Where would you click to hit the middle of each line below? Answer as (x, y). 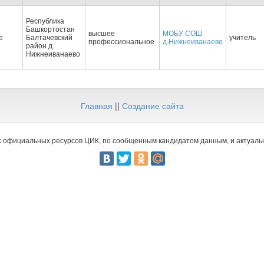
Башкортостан (50, 29)
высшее (102, 34)
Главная (96, 105)
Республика (45, 21)
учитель (242, 38)
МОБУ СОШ (182, 34)
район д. (40, 46)
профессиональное (121, 42)
